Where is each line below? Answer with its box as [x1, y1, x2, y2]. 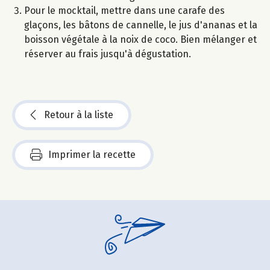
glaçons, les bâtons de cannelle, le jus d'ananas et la [24, 19, 257, 31]
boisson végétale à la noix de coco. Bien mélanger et [24, 34, 257, 46]
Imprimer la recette [48, 149, 136, 161]
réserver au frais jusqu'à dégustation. [24, 48, 191, 60]
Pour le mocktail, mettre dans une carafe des [24, 5, 225, 17]
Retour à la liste [44, 109, 113, 121]
